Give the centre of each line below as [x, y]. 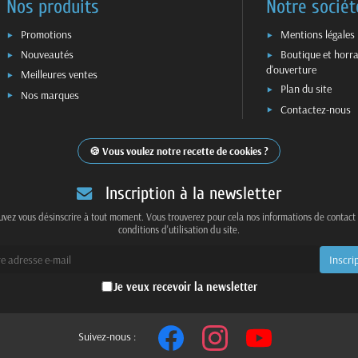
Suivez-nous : [107, 337]
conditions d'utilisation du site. [179, 230]
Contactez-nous [315, 109]
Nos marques [50, 95]
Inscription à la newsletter [193, 194]
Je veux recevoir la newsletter [185, 286]
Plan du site [306, 89]
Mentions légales [317, 34]
